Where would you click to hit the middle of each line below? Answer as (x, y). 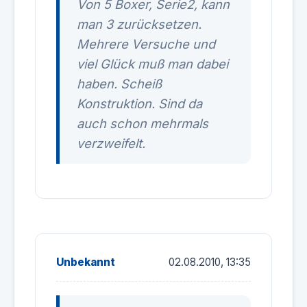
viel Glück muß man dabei (152, 64)
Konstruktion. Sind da (139, 103)
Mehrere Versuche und (146, 44)
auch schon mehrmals (143, 123)
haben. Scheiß (119, 84)
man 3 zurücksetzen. (139, 24)
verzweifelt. (111, 143)
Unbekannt (86, 262)
